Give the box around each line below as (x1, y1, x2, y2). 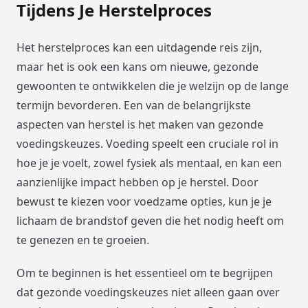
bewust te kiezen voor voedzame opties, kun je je (16, 193, 272, 209)
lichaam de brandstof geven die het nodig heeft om (16, 212, 284, 228)
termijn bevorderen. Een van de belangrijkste (16, 97, 251, 113)
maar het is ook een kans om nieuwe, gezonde (16, 58, 258, 74)
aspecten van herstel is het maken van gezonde (16, 116, 263, 132)
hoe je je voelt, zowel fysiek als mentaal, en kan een (16, 155, 282, 170)
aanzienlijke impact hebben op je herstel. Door (16, 174, 258, 190)
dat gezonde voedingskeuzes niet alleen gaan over (16, 284, 280, 300)
